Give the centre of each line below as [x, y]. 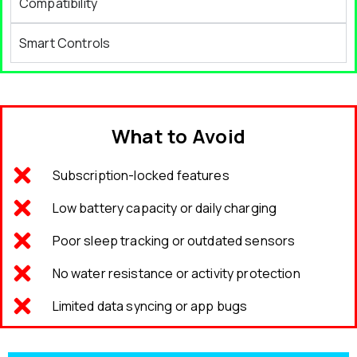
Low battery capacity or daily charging [165, 208]
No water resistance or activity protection [176, 274]
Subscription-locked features [141, 176]
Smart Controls [65, 43]
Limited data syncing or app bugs [150, 306]
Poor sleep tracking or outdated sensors [174, 241]
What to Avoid [178, 136]
